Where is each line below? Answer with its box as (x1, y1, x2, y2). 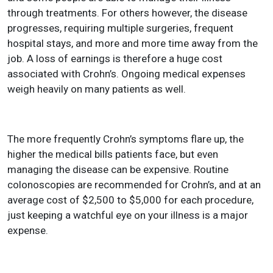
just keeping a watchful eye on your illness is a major (7, 209, 248, 221)
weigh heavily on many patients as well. (7, 83, 186, 95)
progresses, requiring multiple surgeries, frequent (7, 22, 233, 34)
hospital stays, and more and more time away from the (7, 37, 258, 49)
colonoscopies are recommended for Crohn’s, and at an (7, 179, 261, 191)
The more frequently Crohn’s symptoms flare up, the (7, 133, 244, 145)
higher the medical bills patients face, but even (7, 148, 218, 160)
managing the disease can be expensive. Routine (7, 163, 229, 175)
